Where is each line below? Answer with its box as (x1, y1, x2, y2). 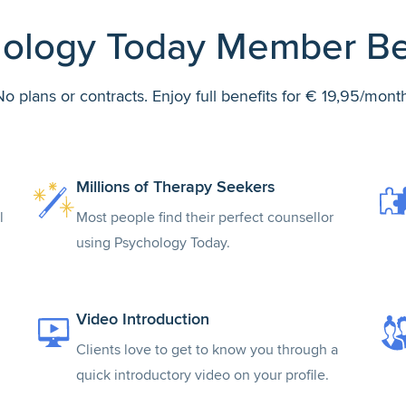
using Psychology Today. (76, 234, 230, 252)
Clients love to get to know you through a (76, 341, 338, 359)
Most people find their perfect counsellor (76, 208, 333, 227)
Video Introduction (76, 309, 209, 329)
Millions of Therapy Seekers (76, 177, 275, 197)
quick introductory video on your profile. (76, 366, 329, 384)
